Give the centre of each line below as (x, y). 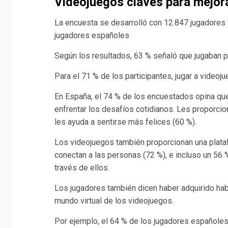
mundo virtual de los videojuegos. (114, 201)
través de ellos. (82, 168)
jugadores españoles (92, 36)
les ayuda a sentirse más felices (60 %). (125, 122)
